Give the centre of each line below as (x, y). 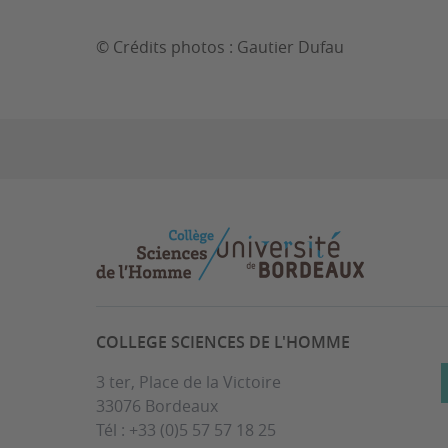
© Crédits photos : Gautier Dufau (220, 47)
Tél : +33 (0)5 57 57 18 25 (186, 430)
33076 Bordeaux (157, 406)
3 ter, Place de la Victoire (188, 382)
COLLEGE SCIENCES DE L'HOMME (223, 342)
